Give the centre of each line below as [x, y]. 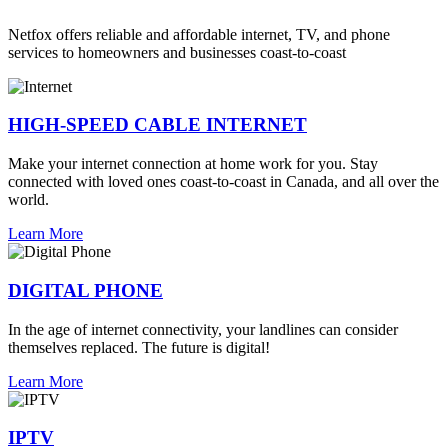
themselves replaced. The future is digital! [139, 347]
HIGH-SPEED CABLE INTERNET [157, 125]
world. [28, 200]
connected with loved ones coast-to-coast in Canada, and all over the [223, 182]
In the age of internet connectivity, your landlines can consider [203, 329]
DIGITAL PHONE [85, 290]
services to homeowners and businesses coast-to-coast [177, 52]
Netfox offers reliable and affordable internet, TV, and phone [199, 34]
